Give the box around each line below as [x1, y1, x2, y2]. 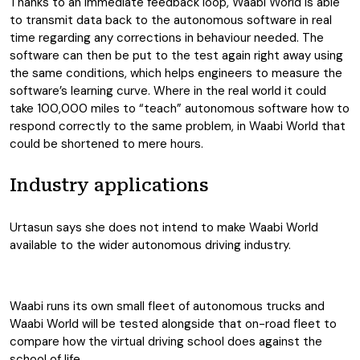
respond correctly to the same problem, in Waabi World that [10, 118, 346, 134]
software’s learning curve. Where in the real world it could [10, 83, 326, 99]
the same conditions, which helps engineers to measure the [10, 65, 342, 81]
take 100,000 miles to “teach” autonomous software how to [10, 100, 350, 117]
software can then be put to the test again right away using [10, 47, 343, 63]
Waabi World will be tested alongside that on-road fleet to [10, 316, 337, 332]
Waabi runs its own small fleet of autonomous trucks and [10, 298, 325, 314]
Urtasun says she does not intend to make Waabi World [10, 219, 318, 235]
